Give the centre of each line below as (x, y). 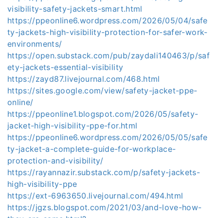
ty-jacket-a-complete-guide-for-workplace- (92, 149)
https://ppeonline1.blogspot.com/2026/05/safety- (103, 114)
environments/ (35, 44)
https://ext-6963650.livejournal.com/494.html (95, 196)
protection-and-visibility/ (55, 161)
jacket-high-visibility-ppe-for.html (73, 126)
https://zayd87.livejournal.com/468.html (84, 79)
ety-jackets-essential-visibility (65, 67)
